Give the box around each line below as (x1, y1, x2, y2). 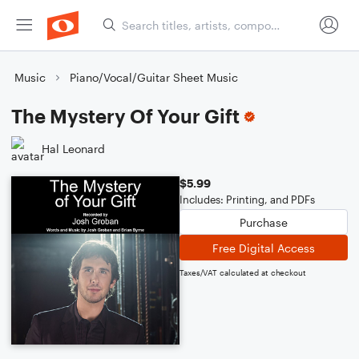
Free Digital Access (212, 240, 315, 255)
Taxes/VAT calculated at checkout (179, 268, 306, 277)
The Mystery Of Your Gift (11, 104, 240, 127)
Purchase (240, 215, 288, 229)
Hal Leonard (42, 141, 105, 155)
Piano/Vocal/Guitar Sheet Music (70, 71, 238, 84)
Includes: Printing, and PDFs (179, 193, 315, 206)
